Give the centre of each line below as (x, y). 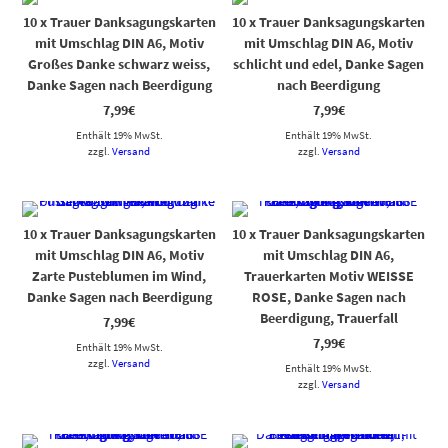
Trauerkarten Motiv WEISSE (328, 276)
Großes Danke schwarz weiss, (119, 64)
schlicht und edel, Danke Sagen (329, 64)
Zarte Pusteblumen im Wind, (119, 276)
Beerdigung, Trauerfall (328, 318)
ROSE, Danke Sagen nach (328, 297)
